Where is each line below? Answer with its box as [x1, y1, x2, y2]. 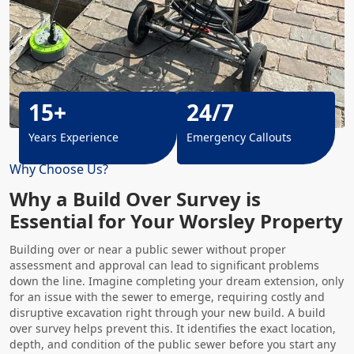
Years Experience [28, 130, 119, 145]
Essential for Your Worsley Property [9, 208, 343, 234]
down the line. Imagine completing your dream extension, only [9, 273, 344, 288]
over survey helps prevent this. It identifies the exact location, [9, 321, 336, 336]
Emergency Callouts [186, 130, 292, 145]
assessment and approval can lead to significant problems [9, 258, 319, 273]
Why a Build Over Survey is [9, 186, 261, 212]
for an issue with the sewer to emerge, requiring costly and [9, 289, 325, 304]
